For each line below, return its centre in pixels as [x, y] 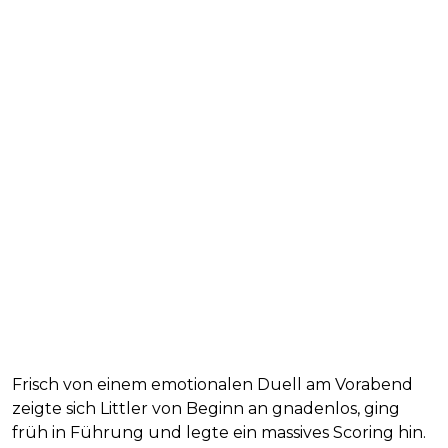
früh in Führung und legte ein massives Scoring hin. [219, 433]
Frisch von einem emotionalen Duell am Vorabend [212, 385]
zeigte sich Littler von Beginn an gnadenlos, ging [206, 409]
